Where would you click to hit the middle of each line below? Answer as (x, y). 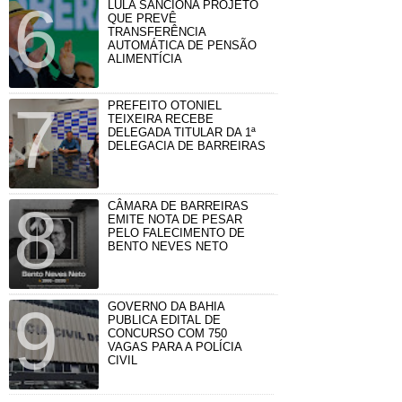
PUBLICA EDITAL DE (164, 319)
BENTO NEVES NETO (168, 246)
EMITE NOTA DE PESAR (175, 219)
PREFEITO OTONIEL (165, 105)
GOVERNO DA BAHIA (166, 306)
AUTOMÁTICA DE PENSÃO (182, 45)
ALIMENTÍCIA (145, 58)
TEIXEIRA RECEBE (161, 118)
